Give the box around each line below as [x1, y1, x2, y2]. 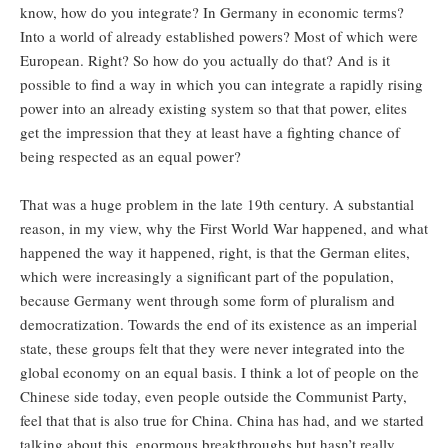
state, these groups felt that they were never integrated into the [20, 338, 405, 359]
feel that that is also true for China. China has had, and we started [20, 410, 424, 431]
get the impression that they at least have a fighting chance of [20, 122, 400, 143]
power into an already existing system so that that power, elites [20, 98, 407, 119]
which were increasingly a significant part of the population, [20, 266, 394, 287]
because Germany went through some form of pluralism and [20, 290, 395, 311]
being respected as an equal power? [20, 146, 246, 167]
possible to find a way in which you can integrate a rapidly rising [20, 74, 423, 95]
